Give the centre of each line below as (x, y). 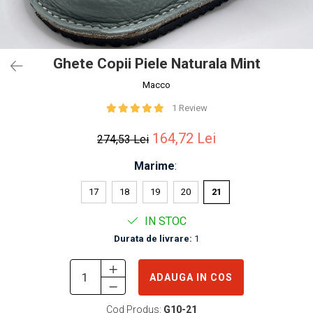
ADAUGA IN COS (191, 277)
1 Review (189, 108)
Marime (154, 166)
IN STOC (164, 221)
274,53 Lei (123, 139)
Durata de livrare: (153, 239)
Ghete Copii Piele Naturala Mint (156, 64)
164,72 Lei (184, 138)
